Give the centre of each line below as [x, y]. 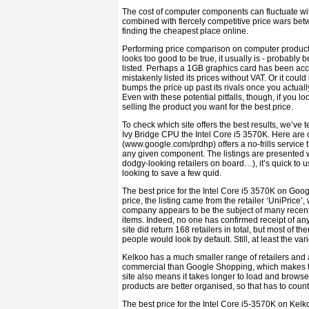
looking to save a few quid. [172, 173]
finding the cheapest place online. [185, 31]
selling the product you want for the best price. [208, 107]
